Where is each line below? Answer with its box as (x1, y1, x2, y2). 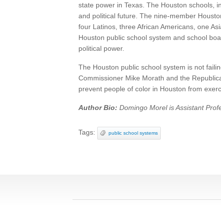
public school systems (109, 130, 158, 136)
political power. (78, 44, 124, 52)
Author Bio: (78, 104, 117, 111)
